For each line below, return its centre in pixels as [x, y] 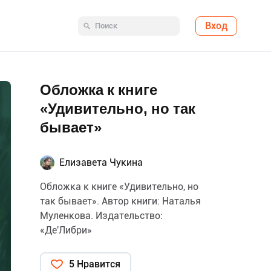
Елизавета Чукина [101, 162]
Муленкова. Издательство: [101, 216]
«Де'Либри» [66, 230]
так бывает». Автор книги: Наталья [120, 201]
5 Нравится [95, 264]
